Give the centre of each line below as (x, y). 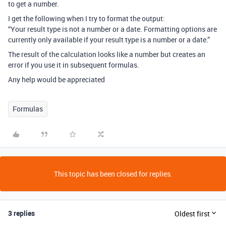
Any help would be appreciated (56, 79)
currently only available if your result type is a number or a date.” (109, 40)
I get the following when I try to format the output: (87, 18)
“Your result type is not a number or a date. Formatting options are (112, 29)
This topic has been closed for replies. (113, 174)
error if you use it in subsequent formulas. (74, 65)
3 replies (21, 213)
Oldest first (192, 213)
